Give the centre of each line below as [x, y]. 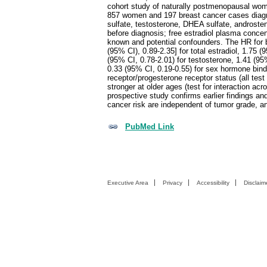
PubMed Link [150, 126]
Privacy [173, 182]
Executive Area [128, 182]
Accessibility [213, 182]
